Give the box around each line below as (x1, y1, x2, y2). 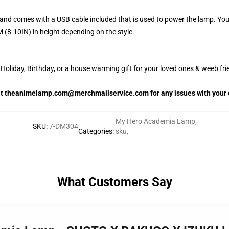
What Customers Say (57, 175, 172, 189)
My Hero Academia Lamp (115, 117, 195, 125)
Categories (78, 127, 112, 135)
